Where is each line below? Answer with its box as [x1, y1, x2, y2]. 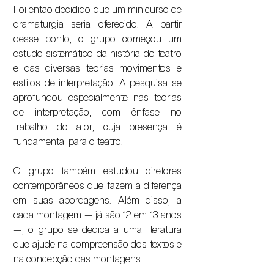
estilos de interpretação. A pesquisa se [13, 77, 182, 89]
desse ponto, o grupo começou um [13, 33, 182, 45]
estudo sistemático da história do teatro [13, 48, 182, 59]
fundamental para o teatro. [13, 136, 123, 147]
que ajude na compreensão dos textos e [13, 239, 182, 250]
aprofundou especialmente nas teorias [13, 92, 182, 103]
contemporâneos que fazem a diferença [13, 180, 182, 191]
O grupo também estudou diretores [13, 165, 182, 177]
